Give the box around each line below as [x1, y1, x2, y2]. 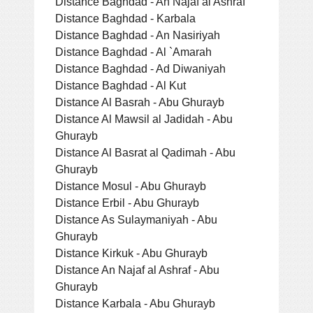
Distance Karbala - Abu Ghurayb [55, 296, 215, 310]
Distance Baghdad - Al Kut [55, 78, 186, 92]
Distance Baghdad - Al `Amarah [55, 45, 212, 58]
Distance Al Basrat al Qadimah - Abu [55, 145, 235, 159]
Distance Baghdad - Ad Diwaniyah [55, 61, 226, 75]
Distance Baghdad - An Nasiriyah [55, 28, 220, 41]
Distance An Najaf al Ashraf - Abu [55, 263, 219, 276]
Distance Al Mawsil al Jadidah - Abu [55, 112, 233, 125]
